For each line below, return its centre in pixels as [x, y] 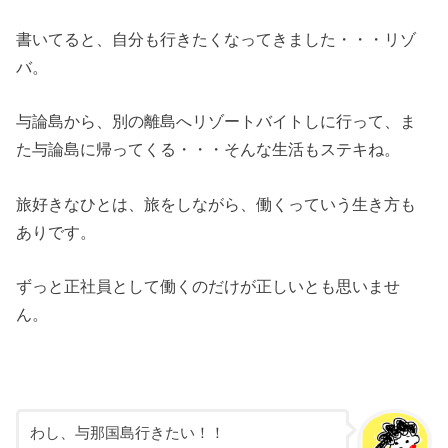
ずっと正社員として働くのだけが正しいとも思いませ [208, 286]
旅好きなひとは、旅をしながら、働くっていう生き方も [216, 203]
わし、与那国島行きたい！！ [127, 433]
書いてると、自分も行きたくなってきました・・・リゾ [216, 38]
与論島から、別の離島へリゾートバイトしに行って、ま [216, 121]
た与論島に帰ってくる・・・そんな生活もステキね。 [208, 149]
